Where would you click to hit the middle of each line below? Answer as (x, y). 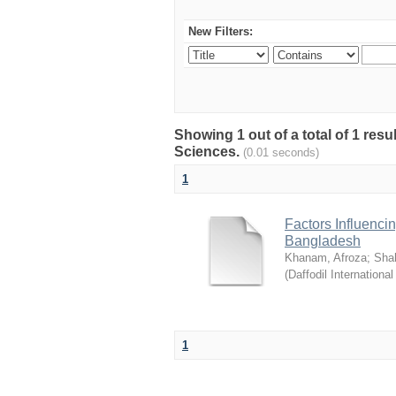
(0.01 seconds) (281, 152)
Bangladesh (323, 241)
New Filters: (221, 31)
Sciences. (209, 152)
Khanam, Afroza (326, 258)
